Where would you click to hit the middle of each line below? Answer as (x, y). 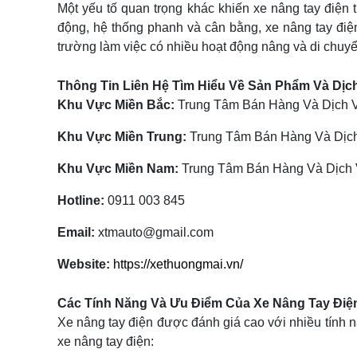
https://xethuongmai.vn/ (178, 264)
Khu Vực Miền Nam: (118, 169)
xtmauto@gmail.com (154, 232)
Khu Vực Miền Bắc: (116, 105)
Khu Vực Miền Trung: (122, 137)
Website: (84, 264)
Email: (76, 232)
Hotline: (81, 200)
